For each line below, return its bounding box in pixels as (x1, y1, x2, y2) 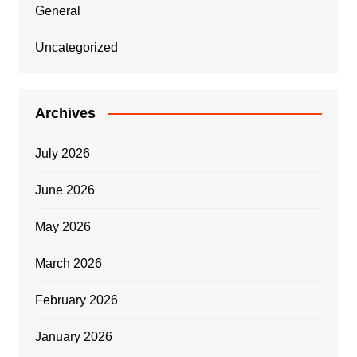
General (34, 3, 80, 18)
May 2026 (34, 219, 91, 233)
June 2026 (34, 182, 95, 197)
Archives (34, 104, 96, 121)
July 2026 (34, 146, 90, 160)
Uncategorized (34, 40, 118, 54)
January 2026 (34, 329, 112, 343)
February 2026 (34, 292, 118, 307)
